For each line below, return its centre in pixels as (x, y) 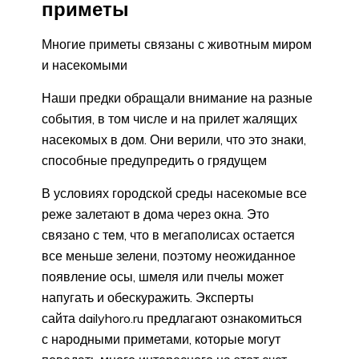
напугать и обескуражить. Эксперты (148, 297)
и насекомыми (85, 65)
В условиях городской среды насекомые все (174, 193)
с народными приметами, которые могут (161, 339)
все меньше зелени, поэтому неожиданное (169, 255)
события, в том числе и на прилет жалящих (169, 118)
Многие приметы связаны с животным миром (177, 44)
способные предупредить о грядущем (154, 160)
